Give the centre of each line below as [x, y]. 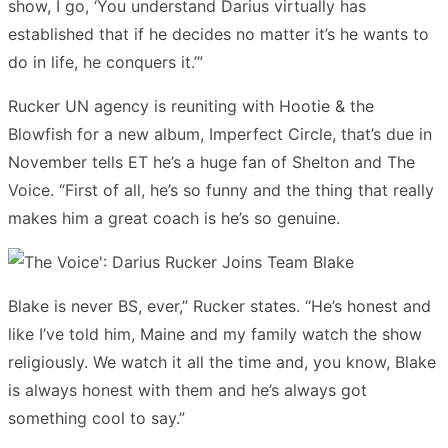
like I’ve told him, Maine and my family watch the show [215, 333]
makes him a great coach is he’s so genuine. [174, 217]
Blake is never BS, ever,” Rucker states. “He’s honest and [219, 305]
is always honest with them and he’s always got [187, 389]
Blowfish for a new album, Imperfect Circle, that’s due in [220, 133]
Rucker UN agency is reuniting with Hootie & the [191, 105]
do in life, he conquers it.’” [105, 61]
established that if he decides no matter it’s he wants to [218, 33]
